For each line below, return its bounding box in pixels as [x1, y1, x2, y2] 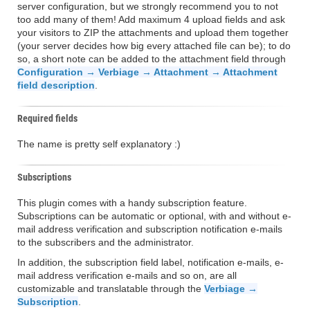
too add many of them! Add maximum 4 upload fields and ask [17, 14, 285, 25]
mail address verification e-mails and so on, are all [17, 270, 237, 281]
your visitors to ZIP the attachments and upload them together [17, 27, 289, 38]
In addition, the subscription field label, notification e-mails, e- [17, 257, 284, 268]
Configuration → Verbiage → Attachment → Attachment [17, 66, 277, 77]
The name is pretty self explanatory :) [17, 138, 181, 149]
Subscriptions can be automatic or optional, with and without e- [17, 210, 291, 221]
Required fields [17, 113, 77, 124]
